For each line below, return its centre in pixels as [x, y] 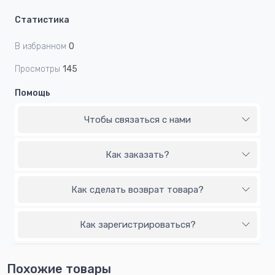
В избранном [41, 47]
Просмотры [37, 69]
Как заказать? [137, 155]
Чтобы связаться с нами [137, 120]
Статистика [42, 20]
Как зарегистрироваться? [137, 225]
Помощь [33, 93]
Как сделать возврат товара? [137, 190]
